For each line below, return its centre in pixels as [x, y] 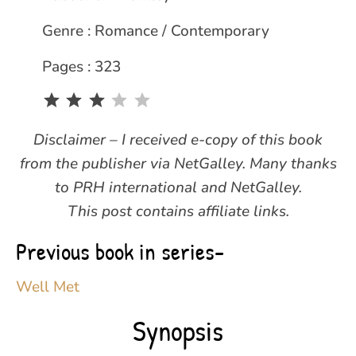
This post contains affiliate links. [178, 211]
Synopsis [178, 330]
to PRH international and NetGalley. [178, 187]
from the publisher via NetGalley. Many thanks [178, 163]
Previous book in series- [120, 251]
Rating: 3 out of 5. [203, 100]
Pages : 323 [81, 67]
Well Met [48, 286]
